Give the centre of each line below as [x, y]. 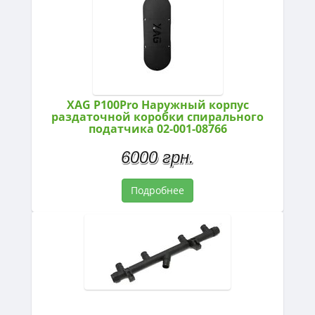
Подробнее [157, 190]
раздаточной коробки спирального [157, 116]
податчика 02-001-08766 [157, 128]
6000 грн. [157, 157]
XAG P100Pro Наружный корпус [157, 104]
